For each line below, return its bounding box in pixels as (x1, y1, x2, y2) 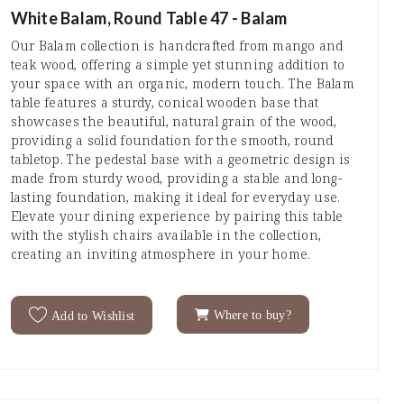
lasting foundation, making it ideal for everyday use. (10, 188, 341, 206)
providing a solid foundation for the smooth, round (10, 131, 334, 149)
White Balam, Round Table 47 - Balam (10, 7, 288, 28)
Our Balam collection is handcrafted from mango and (10, 36, 344, 54)
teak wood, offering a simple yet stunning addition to (10, 55, 345, 73)
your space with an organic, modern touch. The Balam (10, 74, 354, 92)
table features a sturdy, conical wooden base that (10, 93, 319, 111)
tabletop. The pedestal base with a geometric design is (10, 150, 351, 168)
